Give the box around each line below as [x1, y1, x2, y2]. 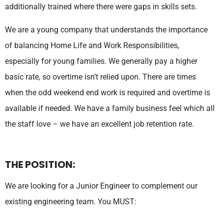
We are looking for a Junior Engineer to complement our [5, 181, 197, 191]
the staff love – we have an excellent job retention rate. [5, 119, 194, 129]
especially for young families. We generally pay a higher [5, 56, 197, 66]
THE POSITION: [5, 157, 75, 171]
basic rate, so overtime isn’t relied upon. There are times [5, 72, 196, 82]
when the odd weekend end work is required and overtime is [5, 87, 210, 97]
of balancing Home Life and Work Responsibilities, [5, 40, 179, 50]
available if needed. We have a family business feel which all [5, 103, 215, 113]
